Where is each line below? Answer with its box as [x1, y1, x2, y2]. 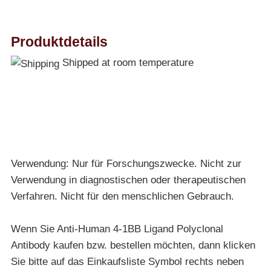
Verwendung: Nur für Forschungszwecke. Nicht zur [10, 157, 241, 169]
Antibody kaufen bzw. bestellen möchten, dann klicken [10, 239, 255, 251]
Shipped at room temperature [59, 57, 194, 69]
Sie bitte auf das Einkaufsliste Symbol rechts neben [10, 255, 244, 267]
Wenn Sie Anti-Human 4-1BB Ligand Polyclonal [10, 223, 223, 235]
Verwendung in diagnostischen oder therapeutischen [10, 174, 246, 186]
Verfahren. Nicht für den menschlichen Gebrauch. [10, 190, 234, 202]
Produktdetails [10, 33, 108, 50]
